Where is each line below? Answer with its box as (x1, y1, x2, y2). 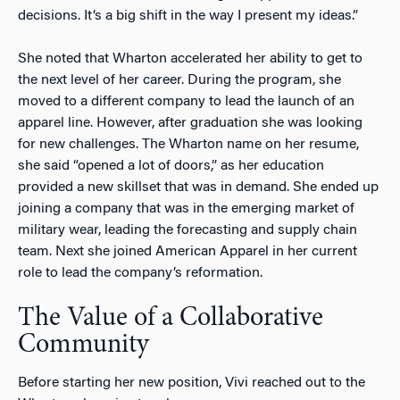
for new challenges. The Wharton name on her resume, (18, 137, 359, 152)
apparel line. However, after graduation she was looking (18, 115, 362, 130)
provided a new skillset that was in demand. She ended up (18, 179, 379, 195)
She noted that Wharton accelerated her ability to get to (18, 51, 362, 66)
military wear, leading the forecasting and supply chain (18, 222, 357, 237)
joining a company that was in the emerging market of (18, 201, 354, 216)
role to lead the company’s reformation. (18, 265, 262, 280)
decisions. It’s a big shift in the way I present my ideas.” (18, 8, 358, 23)
